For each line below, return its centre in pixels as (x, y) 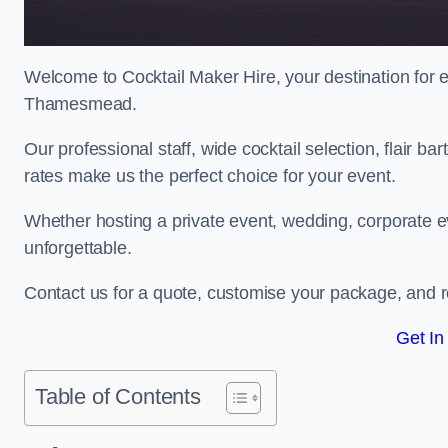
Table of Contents (118, 396)
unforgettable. (78, 248)
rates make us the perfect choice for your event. (210, 176)
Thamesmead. (81, 104)
